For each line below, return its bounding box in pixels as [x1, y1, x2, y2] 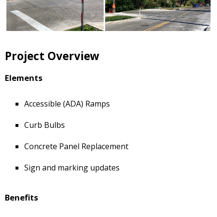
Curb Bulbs [24, 119, 65, 130]
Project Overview [5, 48, 99, 63]
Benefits [5, 191, 38, 203]
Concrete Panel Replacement [24, 140, 128, 152]
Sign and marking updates [24, 162, 120, 173]
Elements [5, 72, 43, 83]
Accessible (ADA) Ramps [24, 98, 110, 109]
